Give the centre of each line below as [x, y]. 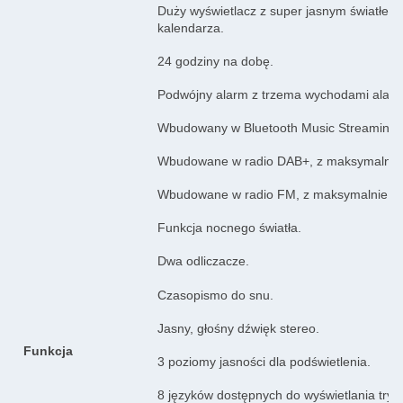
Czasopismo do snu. [215, 295]
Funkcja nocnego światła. [229, 227]
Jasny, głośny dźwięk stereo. [238, 328]
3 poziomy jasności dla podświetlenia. [264, 361]
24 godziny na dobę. [215, 61]
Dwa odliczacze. [203, 260]
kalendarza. [191, 27]
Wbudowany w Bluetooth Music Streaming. [279, 127]
